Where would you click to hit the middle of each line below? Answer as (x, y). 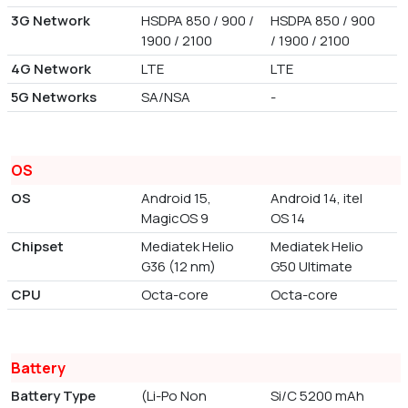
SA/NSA (165, 97)
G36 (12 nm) (178, 267)
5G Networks (54, 97)
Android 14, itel (317, 199)
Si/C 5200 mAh (318, 396)
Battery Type (53, 396)
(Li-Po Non (173, 396)
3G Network (51, 21)
